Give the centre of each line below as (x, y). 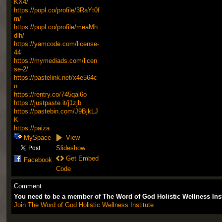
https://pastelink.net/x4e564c (55, 77)
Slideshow (70, 148)
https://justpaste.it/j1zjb (47, 103)
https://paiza (31, 128)
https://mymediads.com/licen (55, 60)
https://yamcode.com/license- (56, 44)
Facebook (38, 160)
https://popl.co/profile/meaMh (55, 27)
